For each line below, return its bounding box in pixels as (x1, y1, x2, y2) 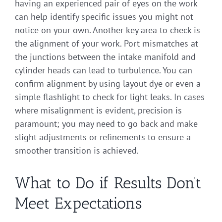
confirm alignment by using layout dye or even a (15, 78, 201, 90)
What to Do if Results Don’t (15, 173, 201, 193)
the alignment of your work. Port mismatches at (15, 38, 198, 50)
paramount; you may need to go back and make (15, 118, 198, 130)
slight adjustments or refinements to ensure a (15, 131, 191, 143)
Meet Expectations (15, 194, 142, 213)
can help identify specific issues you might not (15, 11, 193, 23)
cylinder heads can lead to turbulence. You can (15, 64, 192, 76)
